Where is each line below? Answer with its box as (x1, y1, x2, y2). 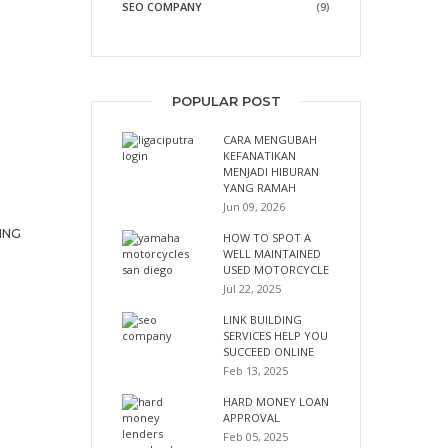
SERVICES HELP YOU (223, 327, 328, 343)
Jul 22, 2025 (223, 280, 281, 296)
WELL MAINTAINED (223, 245, 321, 261)
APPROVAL (223, 409, 280, 425)
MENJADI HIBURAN (223, 163, 319, 179)
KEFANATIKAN (223, 147, 296, 163)
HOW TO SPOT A (223, 229, 311, 245)
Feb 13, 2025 (223, 362, 288, 378)
